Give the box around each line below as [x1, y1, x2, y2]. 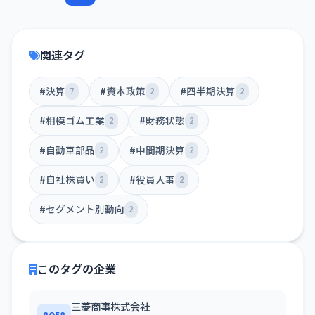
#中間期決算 [129, 144, 185, 157]
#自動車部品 [39, 144, 95, 157]
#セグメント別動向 [39, 203, 124, 216]
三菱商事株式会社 [71, 301, 150, 314]
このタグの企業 [37, 262, 116, 276]
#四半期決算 [180, 85, 236, 98]
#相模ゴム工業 [39, 115, 105, 127]
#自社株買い [39, 174, 95, 186]
